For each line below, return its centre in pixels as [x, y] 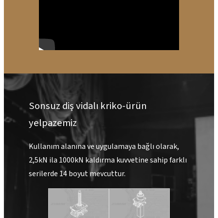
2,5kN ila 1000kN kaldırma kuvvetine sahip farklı [108, 160]
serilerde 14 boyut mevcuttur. [77, 174]
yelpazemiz [53, 123]
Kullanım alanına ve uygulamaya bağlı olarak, [104, 147]
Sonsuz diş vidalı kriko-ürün [88, 106]
